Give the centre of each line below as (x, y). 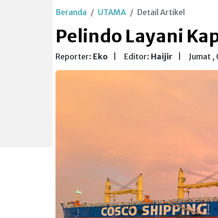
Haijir (162, 56)
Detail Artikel (161, 12)
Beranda (71, 12)
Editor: (137, 56)
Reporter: (74, 56)
